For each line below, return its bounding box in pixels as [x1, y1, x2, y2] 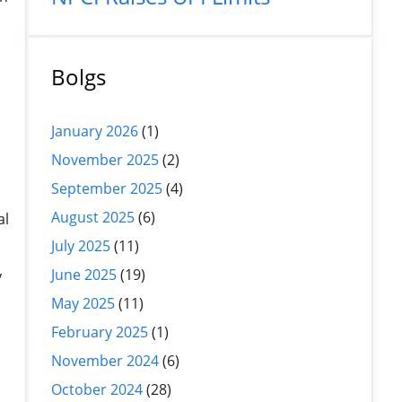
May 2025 [51, 293, 115, 313]
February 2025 [51, 321, 148, 342]
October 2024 [51, 379, 143, 399]
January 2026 [51, 120, 138, 141]
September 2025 [51, 178, 162, 198]
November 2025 [51, 149, 159, 170]
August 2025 [51, 206, 135, 227]
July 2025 [51, 235, 110, 256]
